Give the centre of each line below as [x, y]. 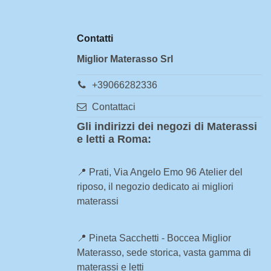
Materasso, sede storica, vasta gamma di [164, 253]
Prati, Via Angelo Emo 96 [143, 172]
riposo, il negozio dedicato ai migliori [155, 187]
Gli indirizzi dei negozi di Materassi [167, 127]
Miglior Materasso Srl [125, 59]
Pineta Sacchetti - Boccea [144, 238]
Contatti [95, 39]
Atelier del [221, 172]
